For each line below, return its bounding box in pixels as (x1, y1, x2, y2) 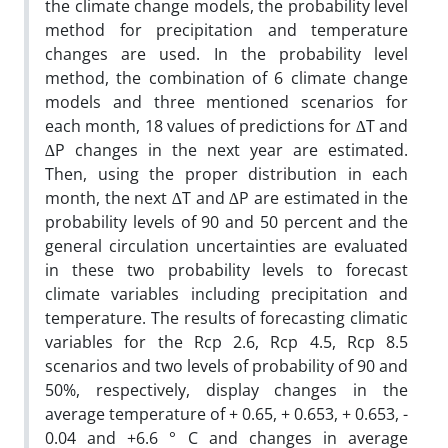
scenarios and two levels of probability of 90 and (45, 354, 408, 377)
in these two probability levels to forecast (45, 258, 408, 281)
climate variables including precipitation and (45, 282, 408, 305)
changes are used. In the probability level (45, 42, 408, 65)
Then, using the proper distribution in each (45, 162, 408, 185)
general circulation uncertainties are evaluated (45, 234, 408, 257)
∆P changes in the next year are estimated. (45, 138, 408, 161)
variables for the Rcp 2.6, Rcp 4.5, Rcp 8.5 (45, 330, 408, 353)
